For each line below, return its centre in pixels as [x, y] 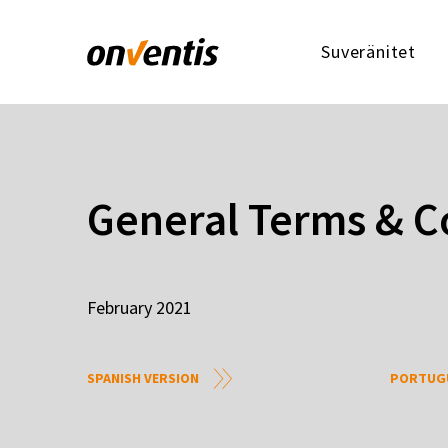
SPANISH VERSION [143, 378]
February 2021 [139, 307]
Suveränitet [368, 51]
